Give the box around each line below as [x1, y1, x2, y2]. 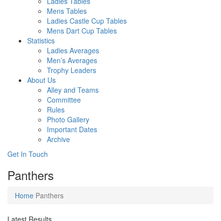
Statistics [27, 36, 55, 46]
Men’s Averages [47, 55, 97, 66]
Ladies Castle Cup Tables [47, 16, 127, 26]
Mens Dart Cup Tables [47, 26, 117, 36]
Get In [7, 149, 27, 159]
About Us [27, 75, 56, 85]
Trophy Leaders [47, 65, 96, 75]
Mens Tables [47, 6, 87, 16]
